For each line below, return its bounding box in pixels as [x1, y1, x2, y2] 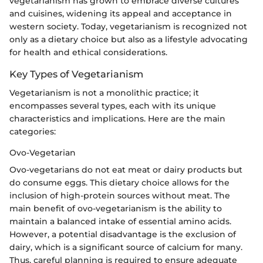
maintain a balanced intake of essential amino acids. [9, 216, 231, 227]
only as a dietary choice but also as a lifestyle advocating [9, 34, 248, 45]
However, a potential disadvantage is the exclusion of [9, 229, 236, 240]
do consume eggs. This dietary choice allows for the [9, 177, 230, 188]
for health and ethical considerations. [9, 47, 167, 58]
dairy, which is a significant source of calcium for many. [9, 242, 242, 253]
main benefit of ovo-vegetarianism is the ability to [9, 203, 222, 214]
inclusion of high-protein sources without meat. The [9, 190, 230, 201]
